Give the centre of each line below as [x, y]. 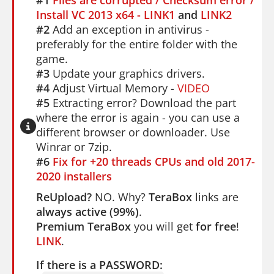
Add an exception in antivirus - [129, 29]
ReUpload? [64, 197]
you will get [163, 226]
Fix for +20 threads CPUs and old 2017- [154, 161]
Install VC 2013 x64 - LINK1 [106, 14]
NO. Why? [120, 197]
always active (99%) [87, 211]
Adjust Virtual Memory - [113, 88]
